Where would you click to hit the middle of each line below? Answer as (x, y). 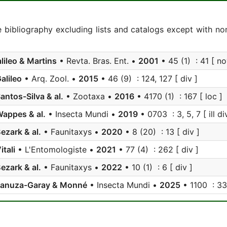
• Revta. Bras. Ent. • (98, 61)
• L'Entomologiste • (56, 149)
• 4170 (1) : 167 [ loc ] (178, 96)
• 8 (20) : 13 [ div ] (161, 132)
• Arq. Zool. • (50, 79)
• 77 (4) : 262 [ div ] (157, 149)
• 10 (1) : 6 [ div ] (157, 167)
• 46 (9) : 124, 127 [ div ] (148, 79)
